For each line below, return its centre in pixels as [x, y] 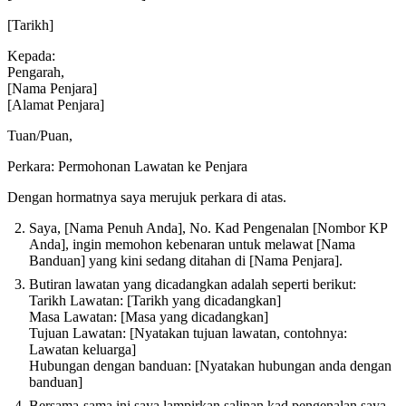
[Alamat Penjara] [56, 105]
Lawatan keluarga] [82, 350]
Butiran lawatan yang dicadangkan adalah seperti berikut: [193, 285]
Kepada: [31, 56]
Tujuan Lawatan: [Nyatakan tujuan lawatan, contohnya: [188, 333]
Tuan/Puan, [40, 136]
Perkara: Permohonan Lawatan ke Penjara [127, 167]
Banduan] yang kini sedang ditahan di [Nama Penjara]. [186, 261]
